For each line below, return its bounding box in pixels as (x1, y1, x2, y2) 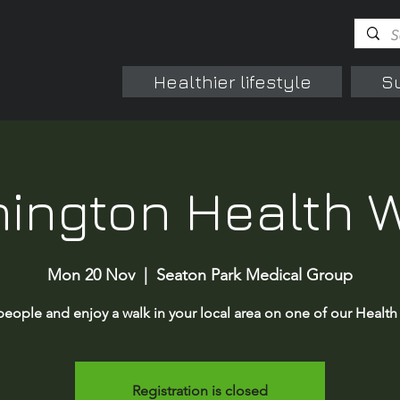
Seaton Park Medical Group (156, 265, 353, 285)
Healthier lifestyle (153, 71, 312, 92)
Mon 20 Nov (47, 265, 135, 285)
